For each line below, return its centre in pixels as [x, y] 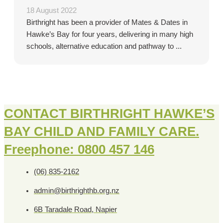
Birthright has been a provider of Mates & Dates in [107, 23]
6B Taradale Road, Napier [75, 209]
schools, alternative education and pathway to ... [104, 47]
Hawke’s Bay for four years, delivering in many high [110, 35]
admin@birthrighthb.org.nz [77, 190]
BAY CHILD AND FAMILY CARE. [102, 132]
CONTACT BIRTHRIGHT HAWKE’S [109, 114]
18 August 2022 [52, 11]
